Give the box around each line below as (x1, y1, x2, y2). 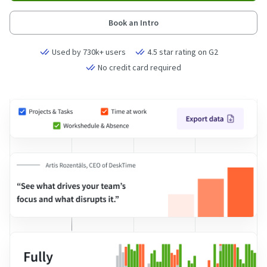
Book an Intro (108, 17, 159, 28)
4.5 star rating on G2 (147, 46, 218, 57)
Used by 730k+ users (51, 46, 126, 57)
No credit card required (98, 62, 181, 73)
